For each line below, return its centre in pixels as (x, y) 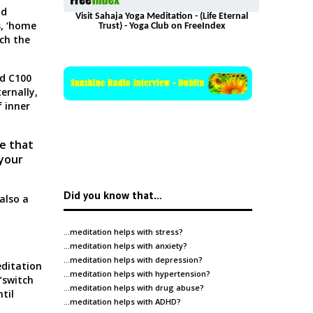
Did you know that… (112, 195)
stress (167, 232)
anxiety (169, 246)
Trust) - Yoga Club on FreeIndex (161, 27)
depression (177, 260)
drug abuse (177, 288)
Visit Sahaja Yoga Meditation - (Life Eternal (161, 17)
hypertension (181, 274)
